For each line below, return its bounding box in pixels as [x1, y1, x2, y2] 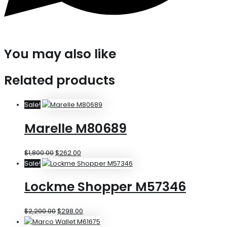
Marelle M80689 [24, 119, 127, 137]
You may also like [4, 45, 116, 63]
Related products [4, 71, 115, 90]
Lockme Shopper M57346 [24, 178, 186, 196]
